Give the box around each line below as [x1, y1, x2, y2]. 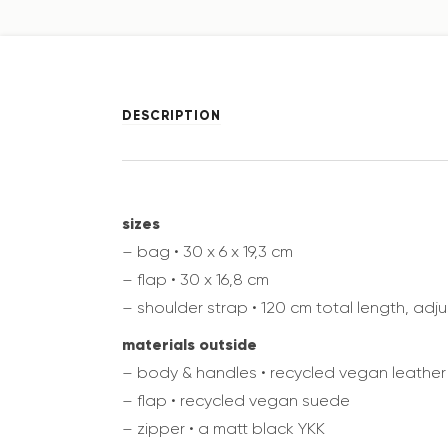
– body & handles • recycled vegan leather [122, 363, 446, 383]
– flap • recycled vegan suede [122, 391, 350, 411]
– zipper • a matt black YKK [122, 419, 325, 439]
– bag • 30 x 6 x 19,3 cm [122, 242, 293, 262]
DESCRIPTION [122, 107, 221, 125]
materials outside [122, 334, 257, 355]
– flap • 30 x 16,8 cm [122, 270, 269, 290]
